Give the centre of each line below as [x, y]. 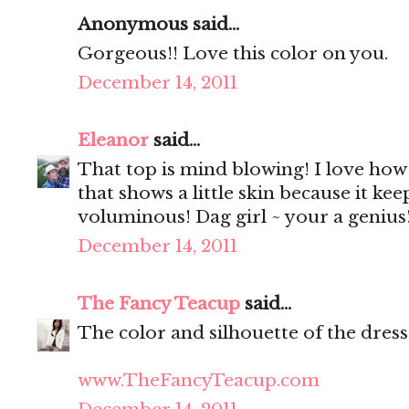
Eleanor [113, 141]
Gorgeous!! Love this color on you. [233, 54]
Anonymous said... [158, 25]
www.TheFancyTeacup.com [199, 381]
